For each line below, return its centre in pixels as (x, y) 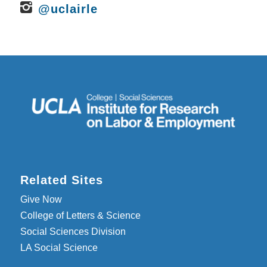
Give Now (41, 200)
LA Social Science (59, 248)
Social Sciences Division (73, 232)
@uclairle (68, 9)
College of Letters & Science (80, 216)
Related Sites (61, 180)
